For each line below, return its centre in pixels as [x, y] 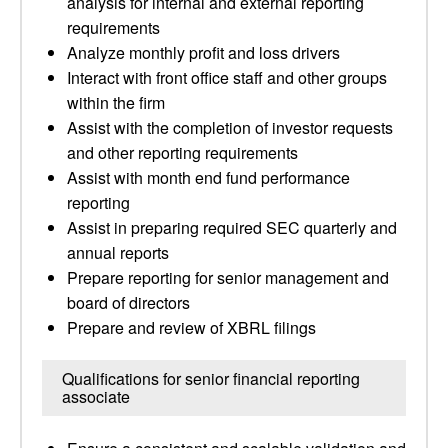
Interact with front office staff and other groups [227, 77]
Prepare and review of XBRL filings [191, 327]
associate [96, 396]
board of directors [128, 302]
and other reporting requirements [182, 152]
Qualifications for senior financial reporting [211, 378]
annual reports [118, 252]
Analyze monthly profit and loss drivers [203, 52]
